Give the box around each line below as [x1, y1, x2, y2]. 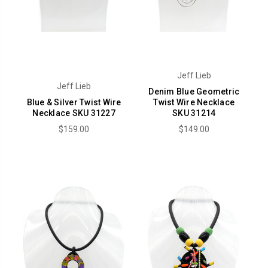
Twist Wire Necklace [153, 97, 235, 107]
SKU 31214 [172, 108, 216, 118]
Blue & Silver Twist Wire [26, 97, 121, 107]
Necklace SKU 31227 [32, 108, 115, 118]
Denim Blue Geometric [148, 86, 240, 96]
